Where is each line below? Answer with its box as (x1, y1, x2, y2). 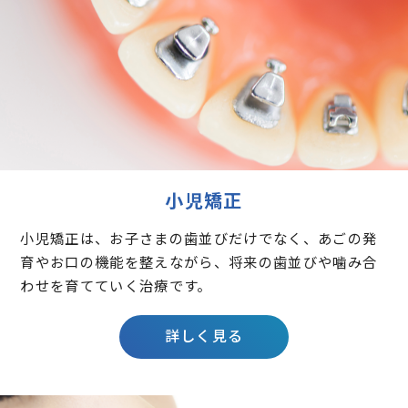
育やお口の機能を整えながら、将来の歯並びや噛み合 (20, 250, 378, 271)
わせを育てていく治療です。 (20, 274, 212, 295)
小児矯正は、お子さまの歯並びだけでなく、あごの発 (20, 227, 378, 248)
